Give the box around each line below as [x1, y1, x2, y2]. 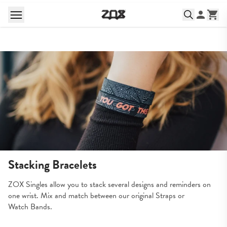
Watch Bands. [8, 201, 52, 213]
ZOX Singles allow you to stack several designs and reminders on [8, 178, 211, 191]
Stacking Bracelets [8, 156, 97, 174]
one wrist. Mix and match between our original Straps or [8, 190, 184, 202]
